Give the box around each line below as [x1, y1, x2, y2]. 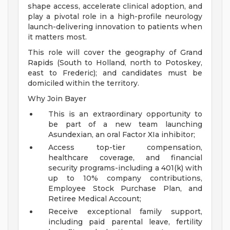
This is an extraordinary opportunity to [48, 109, 202, 119]
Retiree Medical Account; [48, 194, 141, 204]
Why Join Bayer [28, 94, 86, 104]
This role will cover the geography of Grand [28, 48, 202, 57]
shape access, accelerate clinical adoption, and [28, 2, 202, 11]
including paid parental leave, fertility [48, 217, 202, 227]
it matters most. [28, 32, 87, 42]
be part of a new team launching [48, 120, 202, 129]
